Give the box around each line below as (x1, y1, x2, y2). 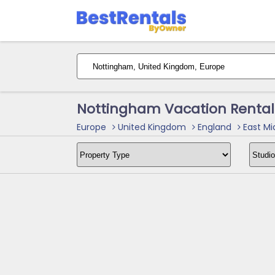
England (195, 121, 231, 133)
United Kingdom (115, 121, 186, 133)
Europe (76, 121, 106, 133)
